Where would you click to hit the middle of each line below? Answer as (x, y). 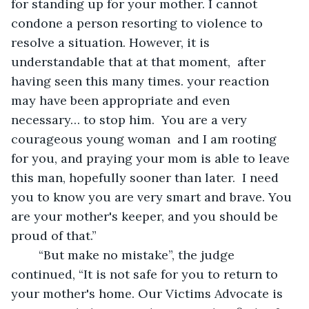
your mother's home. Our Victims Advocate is (149, 293)
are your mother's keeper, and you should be (146, 216)
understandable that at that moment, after (140, 61)
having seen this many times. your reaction (142, 81)
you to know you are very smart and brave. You (153, 197)
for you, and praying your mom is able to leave (152, 158)
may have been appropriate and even (122, 100)
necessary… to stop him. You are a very (131, 119)
